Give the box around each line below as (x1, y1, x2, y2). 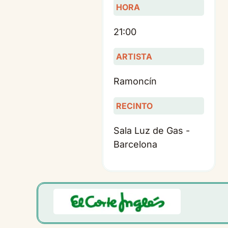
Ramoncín (113, 75, 157, 87)
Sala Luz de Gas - (113, 125, 190, 136)
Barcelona (113, 138, 157, 150)
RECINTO (116, 100, 153, 111)
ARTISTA (116, 51, 152, 62)
